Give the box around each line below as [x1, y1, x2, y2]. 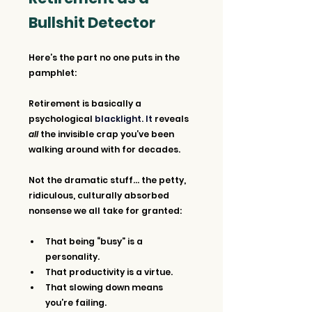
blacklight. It [95, 112, 155, 125]
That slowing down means [45, 281, 165, 293]
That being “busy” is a [45, 235, 145, 247]
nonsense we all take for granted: [29, 204, 182, 217]
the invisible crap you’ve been [38, 127, 176, 140]
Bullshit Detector [29, 12, 155, 33]
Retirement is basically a [29, 97, 143, 109]
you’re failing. [45, 296, 107, 309]
